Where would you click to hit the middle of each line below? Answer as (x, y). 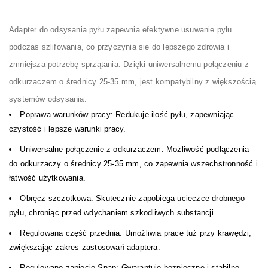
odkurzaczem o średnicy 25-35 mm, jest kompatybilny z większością (133, 82)
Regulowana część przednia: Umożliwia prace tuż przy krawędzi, (136, 233)
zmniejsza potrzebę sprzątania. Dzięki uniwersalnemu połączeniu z (129, 64)
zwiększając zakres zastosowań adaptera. (85, 247)
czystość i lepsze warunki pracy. (68, 129)
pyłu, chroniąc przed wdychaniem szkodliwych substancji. (113, 213)
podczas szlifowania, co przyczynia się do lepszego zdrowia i (119, 47)
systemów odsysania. (48, 99)
